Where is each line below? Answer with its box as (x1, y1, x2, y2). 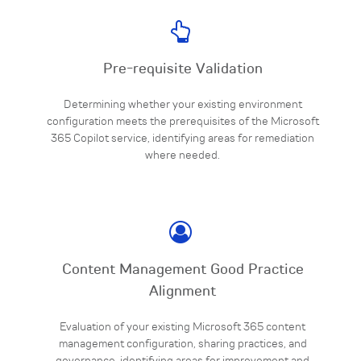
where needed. (145, 150, 220, 161)
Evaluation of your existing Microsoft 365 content (60, 322, 305, 333)
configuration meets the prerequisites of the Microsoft (46, 116, 319, 127)
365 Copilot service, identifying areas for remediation (51, 133, 314, 144)
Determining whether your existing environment (63, 99, 302, 110)
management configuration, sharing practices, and (58, 338, 307, 350)
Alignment (149, 284, 216, 299)
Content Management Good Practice (61, 263, 304, 277)
